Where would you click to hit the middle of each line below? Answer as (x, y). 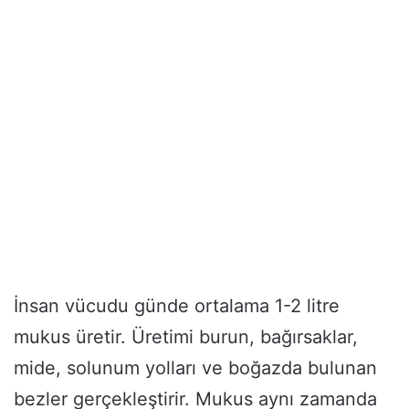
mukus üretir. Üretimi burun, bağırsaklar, (186, 336)
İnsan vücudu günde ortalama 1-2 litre (177, 305)
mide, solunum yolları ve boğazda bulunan (195, 367)
